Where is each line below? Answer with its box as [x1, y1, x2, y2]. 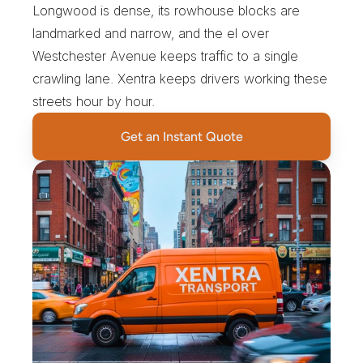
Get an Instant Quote [120, 129, 243, 144]
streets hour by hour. [32, 93, 155, 109]
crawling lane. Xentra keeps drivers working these [32, 70, 327, 87]
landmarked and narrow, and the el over [32, 25, 269, 41]
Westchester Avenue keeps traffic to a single [32, 48, 298, 64]
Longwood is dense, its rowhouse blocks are [32, 2, 300, 19]
